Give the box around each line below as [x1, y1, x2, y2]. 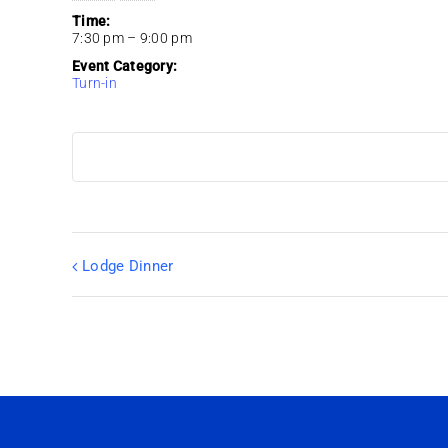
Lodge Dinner [82, 257, 174, 276]
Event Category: [72, 58, 178, 75]
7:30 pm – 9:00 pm [72, 30, 192, 47]
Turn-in [72, 75, 117, 92]
